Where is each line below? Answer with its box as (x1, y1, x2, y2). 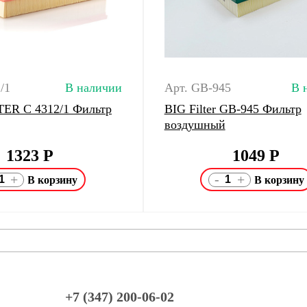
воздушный (164, 118, 225, 132)
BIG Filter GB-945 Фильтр (164, 102, 302, 116)
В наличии (64, 81, 122, 95)
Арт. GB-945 (164, 81, 231, 95)
